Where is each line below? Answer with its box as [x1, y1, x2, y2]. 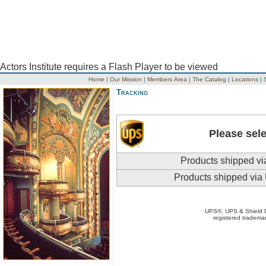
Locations [232, 76, 258, 83]
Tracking [116, 88, 148, 97]
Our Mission [110, 76, 142, 83]
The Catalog [192, 76, 226, 83]
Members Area [147, 76, 187, 83]
